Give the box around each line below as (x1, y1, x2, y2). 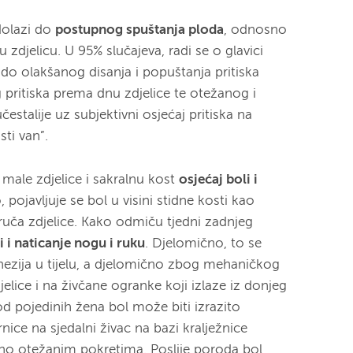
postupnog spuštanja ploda (55, 24, 225, 37)
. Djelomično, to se (145, 236, 262, 251)
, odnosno (224, 24, 288, 37)
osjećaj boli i (179, 173, 258, 187)
